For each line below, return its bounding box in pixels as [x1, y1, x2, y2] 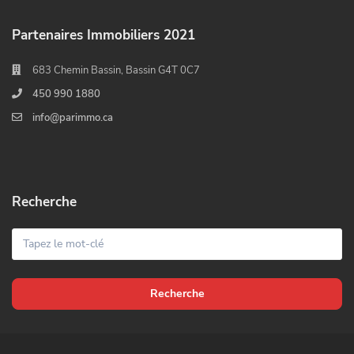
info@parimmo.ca [32, 110, 113, 125]
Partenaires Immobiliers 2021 [12, 25, 195, 44]
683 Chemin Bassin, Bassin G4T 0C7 [32, 62, 200, 77]
